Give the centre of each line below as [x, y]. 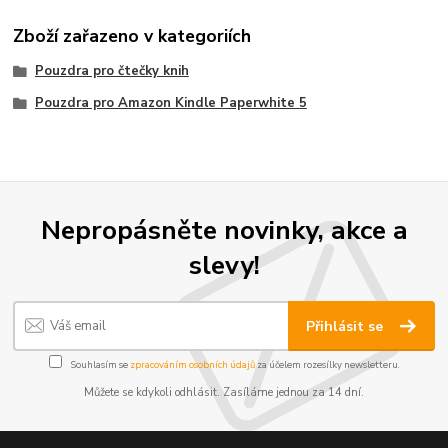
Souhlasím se [99, 364]
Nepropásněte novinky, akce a [224, 230]
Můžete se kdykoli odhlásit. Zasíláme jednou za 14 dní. [224, 393]
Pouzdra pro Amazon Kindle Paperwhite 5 [170, 102]
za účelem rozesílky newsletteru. [327, 364]
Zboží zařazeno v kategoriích [132, 35]
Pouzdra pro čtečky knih [111, 71]
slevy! [224, 265]
